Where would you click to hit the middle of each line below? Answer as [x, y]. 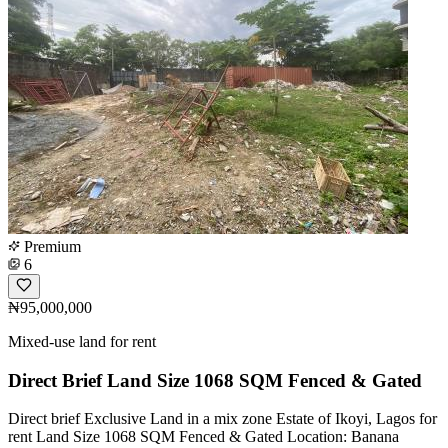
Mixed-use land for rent [82, 341]
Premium [50, 246]
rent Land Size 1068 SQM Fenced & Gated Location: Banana [203, 437]
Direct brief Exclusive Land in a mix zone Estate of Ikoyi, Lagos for [222, 419]
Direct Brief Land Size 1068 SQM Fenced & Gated [215, 380]
